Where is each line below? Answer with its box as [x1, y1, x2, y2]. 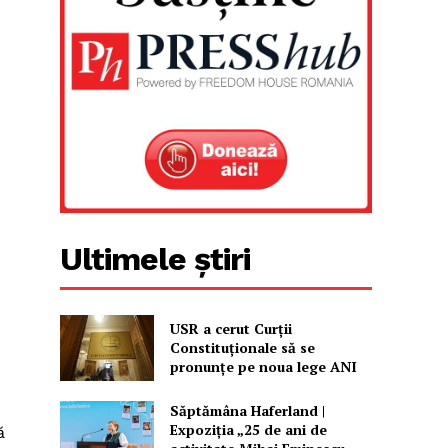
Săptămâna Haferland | [169, 400, 325, 420]
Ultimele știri [60, 240, 251, 279]
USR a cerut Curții [169, 319, 292, 339]
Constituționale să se [169, 338, 315, 358]
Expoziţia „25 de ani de [169, 419, 327, 439]
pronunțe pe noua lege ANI [169, 357, 357, 377]
